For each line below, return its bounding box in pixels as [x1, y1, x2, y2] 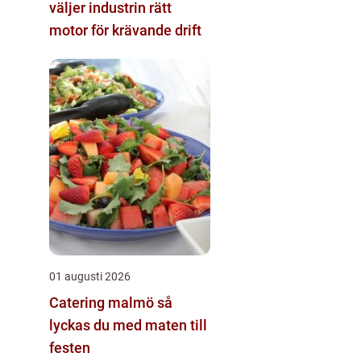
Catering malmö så [49, 293, 157, 311]
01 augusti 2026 [49, 269, 131, 283]
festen [49, 338, 90, 356]
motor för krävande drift [49, 21, 201, 39]
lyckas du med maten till [49, 316, 207, 334]
